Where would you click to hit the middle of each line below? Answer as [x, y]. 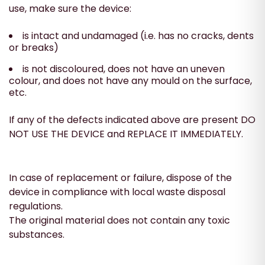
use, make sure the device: [70, 8]
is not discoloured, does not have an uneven [124, 69]
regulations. [36, 206]
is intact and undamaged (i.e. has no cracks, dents [138, 35]
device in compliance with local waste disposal [117, 192]
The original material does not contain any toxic [119, 220]
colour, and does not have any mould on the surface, [130, 80]
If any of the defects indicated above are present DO [132, 119]
